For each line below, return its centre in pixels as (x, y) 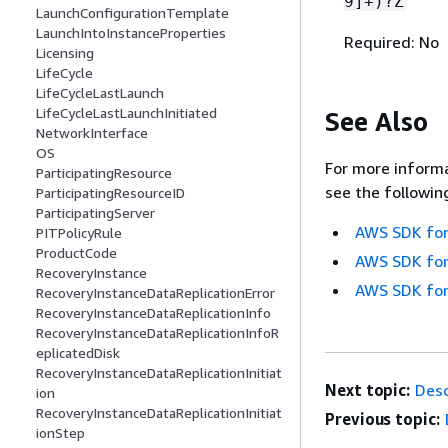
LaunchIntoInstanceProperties (131, 33)
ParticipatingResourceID (110, 193)
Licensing (65, 53)
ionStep (60, 433)
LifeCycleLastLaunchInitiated (126, 113)
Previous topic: (382, 419)
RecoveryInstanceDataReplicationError (155, 293)
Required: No (391, 41)
